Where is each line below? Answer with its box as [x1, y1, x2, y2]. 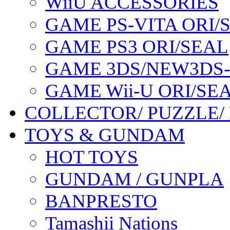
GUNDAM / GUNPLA [45, 168, 224, 190]
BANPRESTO [45, 190, 157, 212]
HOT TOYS [45, 146, 138, 168]
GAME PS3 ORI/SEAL [45, 36, 228, 57]
